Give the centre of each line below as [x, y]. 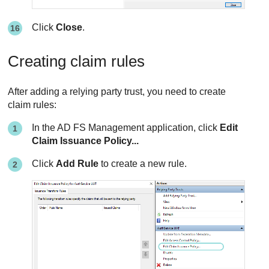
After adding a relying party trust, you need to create [117, 92]
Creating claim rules [77, 62]
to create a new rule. [143, 164]
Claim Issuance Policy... [86, 141]
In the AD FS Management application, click [126, 128]
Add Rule [77, 164]
